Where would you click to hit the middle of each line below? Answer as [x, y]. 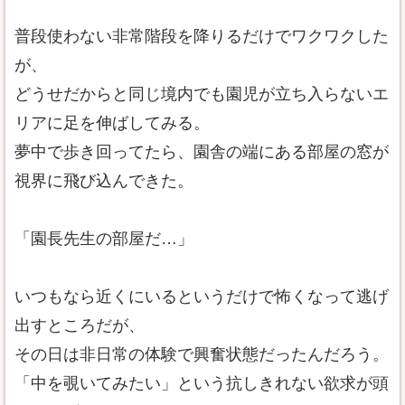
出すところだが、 [80, 325]
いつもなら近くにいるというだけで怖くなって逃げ [202, 297]
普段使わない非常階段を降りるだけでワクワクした [202, 36]
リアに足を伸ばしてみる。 [112, 123]
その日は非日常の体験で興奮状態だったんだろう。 [202, 354]
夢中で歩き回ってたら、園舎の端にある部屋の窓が [202, 152]
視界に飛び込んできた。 [104, 181]
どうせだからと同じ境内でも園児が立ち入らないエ [202, 94]
